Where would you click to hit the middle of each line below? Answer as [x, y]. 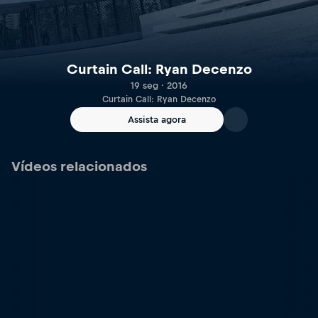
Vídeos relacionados [79, 166]
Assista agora [157, 120]
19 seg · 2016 [159, 86]
